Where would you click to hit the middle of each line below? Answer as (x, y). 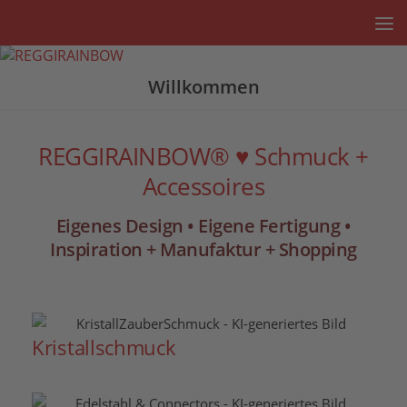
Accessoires (203, 186)
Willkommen (203, 87)
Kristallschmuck (104, 347)
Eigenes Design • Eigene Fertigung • (203, 226)
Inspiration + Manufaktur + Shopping (203, 249)
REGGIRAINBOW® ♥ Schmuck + (203, 156)
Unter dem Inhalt (87, 27)
